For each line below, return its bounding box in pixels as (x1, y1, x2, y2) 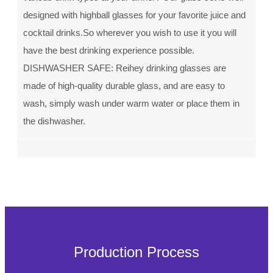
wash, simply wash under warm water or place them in (23, 98, 239, 108)
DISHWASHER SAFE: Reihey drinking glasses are (23, 63, 226, 73)
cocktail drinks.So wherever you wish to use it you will (23, 27, 236, 38)
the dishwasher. (23, 116, 85, 126)
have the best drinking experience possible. (23, 45, 194, 55)
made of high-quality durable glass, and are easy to (23, 80, 225, 91)
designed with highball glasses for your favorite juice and (23, 10, 246, 20)
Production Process (74, 244, 199, 260)
